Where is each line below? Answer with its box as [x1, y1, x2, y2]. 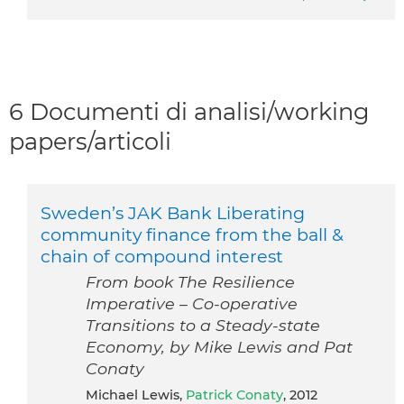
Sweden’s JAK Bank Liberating [41, 201, 305, 224]
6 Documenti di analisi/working [9, 96, 370, 125]
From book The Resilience [86, 271, 295, 291]
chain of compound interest [41, 244, 283, 267]
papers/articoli [9, 126, 171, 155]
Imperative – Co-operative [86, 293, 298, 313]
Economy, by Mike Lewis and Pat [86, 336, 353, 356]
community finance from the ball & [41, 223, 344, 245]
